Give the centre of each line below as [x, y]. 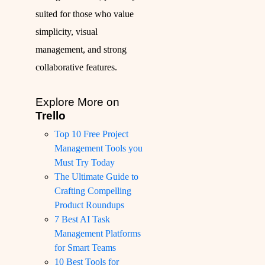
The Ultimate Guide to [96, 177]
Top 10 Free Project [91, 134]
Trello [51, 116]
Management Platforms [98, 234]
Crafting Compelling [93, 191]
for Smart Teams [85, 248]
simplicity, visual [67, 32]
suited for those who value [85, 14]
